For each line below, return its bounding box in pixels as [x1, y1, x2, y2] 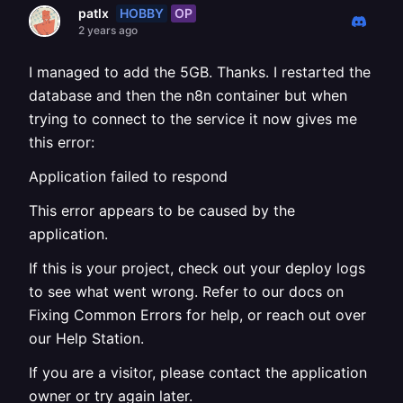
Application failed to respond [29, 167, 228, 185]
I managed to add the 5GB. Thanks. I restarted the [29, 63, 371, 81]
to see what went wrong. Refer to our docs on [29, 282, 344, 300]
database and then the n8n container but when [29, 86, 347, 104]
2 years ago [78, 23, 138, 37]
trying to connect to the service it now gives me [29, 110, 357, 128]
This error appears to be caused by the [29, 201, 295, 219]
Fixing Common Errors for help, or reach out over [29, 306, 366, 324]
